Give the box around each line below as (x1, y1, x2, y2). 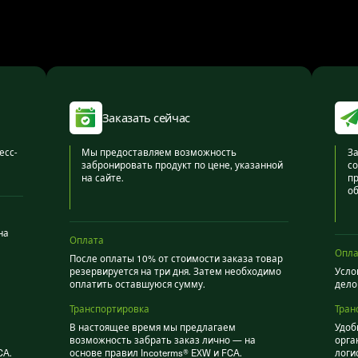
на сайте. (82, 171, 125, 185)
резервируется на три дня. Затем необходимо (69, 265, 281, 278)
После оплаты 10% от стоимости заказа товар (69, 252, 283, 265)
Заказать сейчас (101, 109, 191, 125)
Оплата (69, 233, 104, 247)
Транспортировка (69, 301, 149, 315)
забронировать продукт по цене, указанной (82, 158, 284, 172)
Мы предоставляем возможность (82, 145, 237, 159)
